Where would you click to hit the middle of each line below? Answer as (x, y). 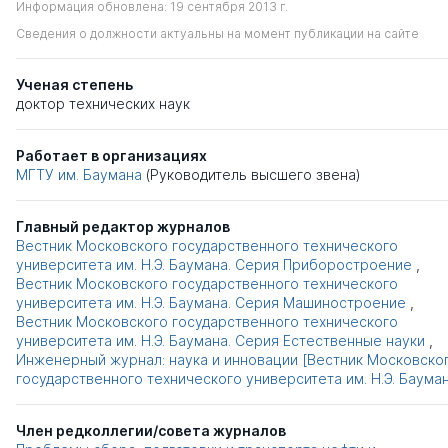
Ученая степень (74, 85)
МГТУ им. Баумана (79, 175)
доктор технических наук (103, 104)
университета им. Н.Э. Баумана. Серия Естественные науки (220, 341)
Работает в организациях (111, 156)
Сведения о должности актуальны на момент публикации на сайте (217, 34)
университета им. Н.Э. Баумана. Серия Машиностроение (211, 303)
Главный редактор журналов (123, 227)
